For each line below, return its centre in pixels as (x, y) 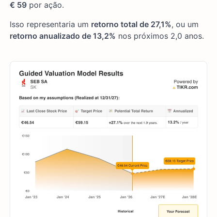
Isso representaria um (50, 24)
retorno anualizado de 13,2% (63, 36)
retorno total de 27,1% (131, 24)
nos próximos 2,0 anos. (160, 36)
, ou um (185, 24)
